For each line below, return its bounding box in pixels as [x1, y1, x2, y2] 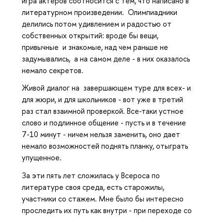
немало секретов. [22, 64, 83, 76]
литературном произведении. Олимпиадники [22, 6, 177, 17]
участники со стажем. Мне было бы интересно [22, 193, 184, 204]
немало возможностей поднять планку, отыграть [22, 140, 188, 152]
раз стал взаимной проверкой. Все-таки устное [22, 106, 184, 117]
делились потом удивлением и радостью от [22, 18, 171, 29]
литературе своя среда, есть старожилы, [22, 182, 164, 193]
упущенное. [22, 152, 62, 163]
